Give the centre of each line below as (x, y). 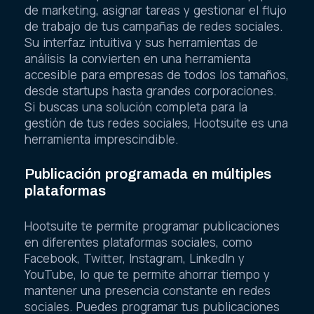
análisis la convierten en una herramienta (138, 58)
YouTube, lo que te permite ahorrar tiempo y (147, 274)
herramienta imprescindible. (102, 139)
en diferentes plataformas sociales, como (138, 242)
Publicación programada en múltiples (148, 174)
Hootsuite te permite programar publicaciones (152, 226)
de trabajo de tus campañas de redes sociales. (154, 26)
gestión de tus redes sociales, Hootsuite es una (156, 123)
